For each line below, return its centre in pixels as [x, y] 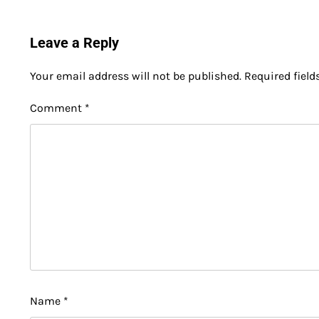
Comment [57, 108]
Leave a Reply [74, 43]
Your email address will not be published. [136, 76]
